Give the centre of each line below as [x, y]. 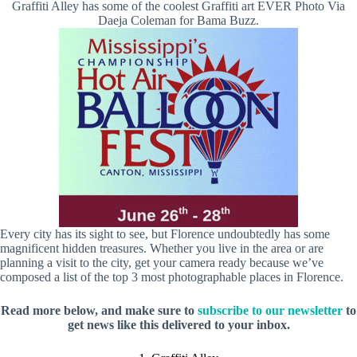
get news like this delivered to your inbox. [178, 325]
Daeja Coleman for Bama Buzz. [178, 21]
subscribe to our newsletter [270, 311]
